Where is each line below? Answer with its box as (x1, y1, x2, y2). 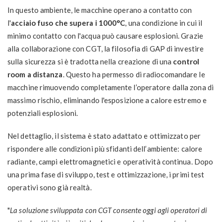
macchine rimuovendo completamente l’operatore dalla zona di (7, 83, 214, 92)
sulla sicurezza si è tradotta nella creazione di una (7, 57, 173, 66)
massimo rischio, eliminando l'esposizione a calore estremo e (7, 96, 207, 105)
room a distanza (7, 70, 63, 79)
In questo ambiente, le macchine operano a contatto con (7, 5, 192, 15)
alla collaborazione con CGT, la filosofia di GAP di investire (7, 44, 204, 54)
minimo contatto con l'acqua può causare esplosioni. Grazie (7, 31, 203, 41)
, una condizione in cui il (125, 18, 203, 28)
